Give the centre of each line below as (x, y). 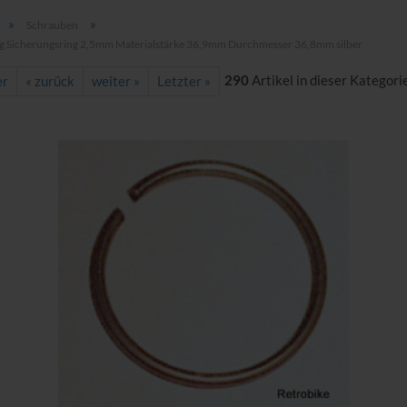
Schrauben (52, 25)
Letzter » (184, 81)
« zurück (50, 81)
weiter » (115, 81)
